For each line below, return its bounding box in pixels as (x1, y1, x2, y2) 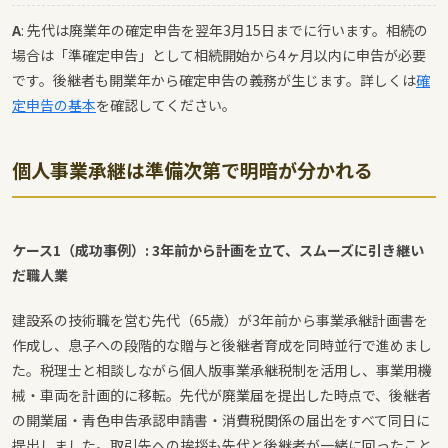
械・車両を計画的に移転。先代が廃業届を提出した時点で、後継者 (12, 384, 431, 405)
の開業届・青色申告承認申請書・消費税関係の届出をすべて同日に (12, 409, 430, 430)
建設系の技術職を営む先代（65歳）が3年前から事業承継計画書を (12, 309, 428, 330)
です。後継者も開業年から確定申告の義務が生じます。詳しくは (12, 69, 416, 90)
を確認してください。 (96, 94, 236, 115)
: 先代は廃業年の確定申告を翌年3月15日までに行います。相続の (21, 19, 428, 40)
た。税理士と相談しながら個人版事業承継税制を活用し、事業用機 (12, 359, 432, 380)
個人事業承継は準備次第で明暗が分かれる (12, 155, 373, 183)
